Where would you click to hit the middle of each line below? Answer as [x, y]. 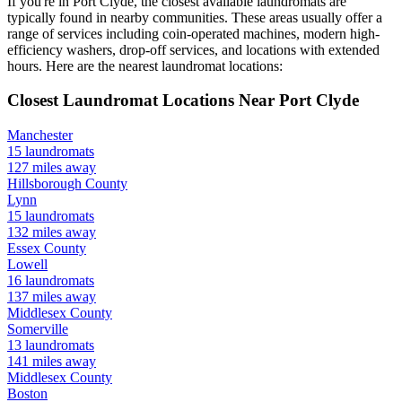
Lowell [27, 265]
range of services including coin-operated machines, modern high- [193, 33]
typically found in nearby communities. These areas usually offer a [195, 17]
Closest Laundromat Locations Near [143, 100]
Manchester [40, 135]
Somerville [38, 329]
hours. [25, 66]
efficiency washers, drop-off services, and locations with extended [193, 49]
